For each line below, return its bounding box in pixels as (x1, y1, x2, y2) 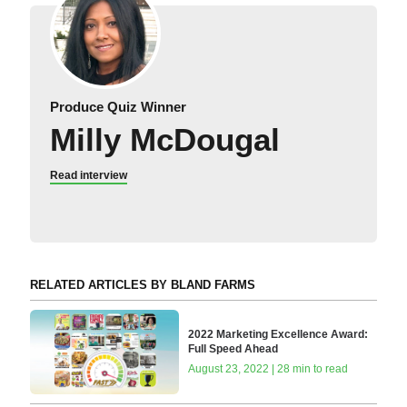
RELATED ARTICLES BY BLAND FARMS (29, 278, 255, 293)
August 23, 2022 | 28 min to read (188, 362, 349, 376)
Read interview (49, 169, 127, 183)
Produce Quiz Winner (49, 99, 186, 115)
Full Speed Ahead (188, 342, 279, 356)
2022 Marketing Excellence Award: (188, 328, 369, 342)
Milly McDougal (49, 122, 280, 158)
